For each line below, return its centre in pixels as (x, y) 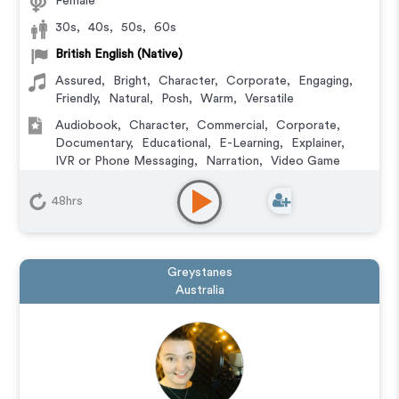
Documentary (93, 143)
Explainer (317, 143)
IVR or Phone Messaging (125, 161)
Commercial (231, 126)
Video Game (306, 161)
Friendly (77, 99)
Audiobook (87, 126)
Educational (175, 143)
